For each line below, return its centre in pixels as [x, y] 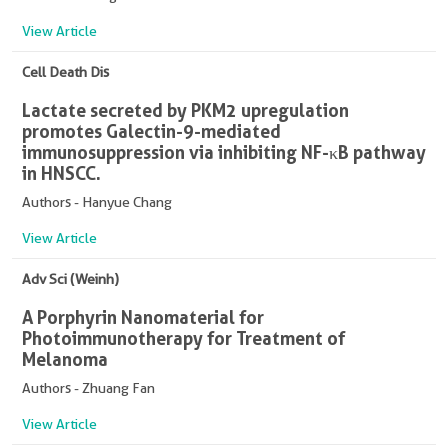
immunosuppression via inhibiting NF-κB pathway [224, 152]
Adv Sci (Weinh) [70, 279]
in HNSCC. [61, 173]
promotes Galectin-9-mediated [151, 131]
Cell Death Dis [65, 72]
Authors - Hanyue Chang [97, 202]
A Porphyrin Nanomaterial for [143, 317]
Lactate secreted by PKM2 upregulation [185, 110]
